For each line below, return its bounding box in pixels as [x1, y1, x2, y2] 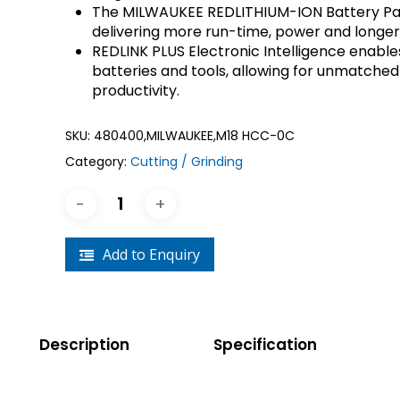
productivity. [91, 80, 179, 101]
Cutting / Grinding [129, 153, 243, 171]
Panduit [310, 5, 362, 23]
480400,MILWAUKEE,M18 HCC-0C [93, 127, 295, 145]
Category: [64, 153, 130, 171]
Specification [212, 334, 317, 355]
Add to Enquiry [102, 245, 200, 264]
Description [38, 334, 129, 355]
